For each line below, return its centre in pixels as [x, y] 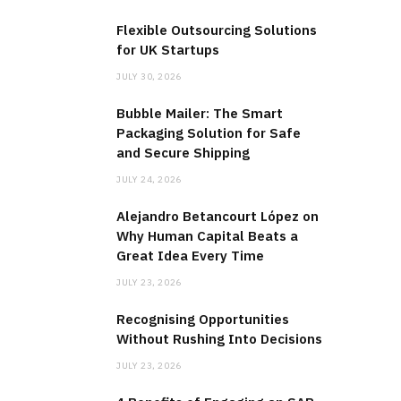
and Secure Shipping [183, 153]
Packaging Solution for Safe [209, 133]
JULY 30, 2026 [149, 77]
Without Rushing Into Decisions [219, 339]
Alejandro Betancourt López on [218, 217]
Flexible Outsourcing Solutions [217, 30]
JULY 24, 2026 [149, 180]
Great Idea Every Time [190, 256]
